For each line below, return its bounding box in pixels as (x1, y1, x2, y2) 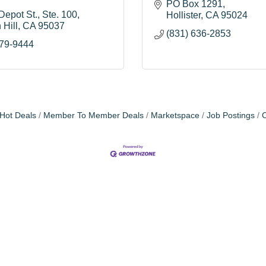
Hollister (166, 10, 201, 20)
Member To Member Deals (43, 111, 144, 120)
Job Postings (206, 111, 255, 120)
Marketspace (150, 111, 199, 120)
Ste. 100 (42, 9, 77, 20)
